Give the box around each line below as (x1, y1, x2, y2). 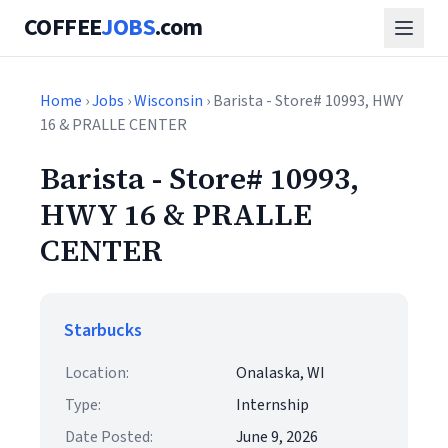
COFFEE (24, 10, 102, 45)
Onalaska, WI (236, 362, 325, 384)
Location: (65, 362, 129, 384)
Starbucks (64, 318, 142, 343)
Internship (236, 394, 309, 416)
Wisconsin (134, 90, 203, 112)
